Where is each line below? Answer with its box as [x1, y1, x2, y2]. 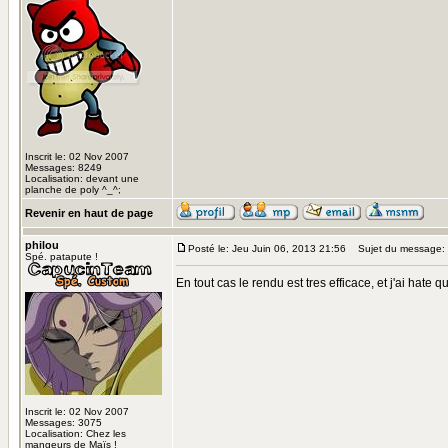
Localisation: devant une [25, 173, 139, 184]
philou [25, 239, 59, 251]
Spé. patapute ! [25, 251, 98, 262]
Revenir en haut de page [25, 207, 153, 219]
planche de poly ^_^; [25, 184, 121, 195]
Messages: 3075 [25, 417, 102, 428]
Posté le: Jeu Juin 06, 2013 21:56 [188, 243, 346, 254]
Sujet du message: [349, 243, 445, 254]
